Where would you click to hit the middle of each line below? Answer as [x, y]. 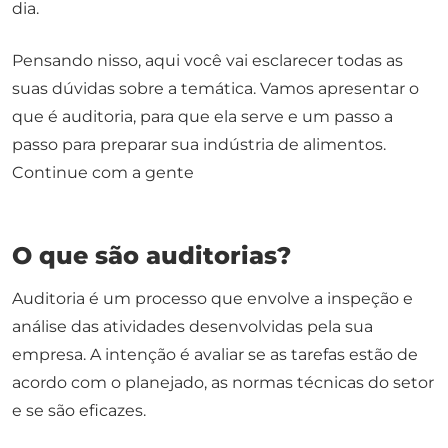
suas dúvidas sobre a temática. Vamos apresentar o [215, 88]
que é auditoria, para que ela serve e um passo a [202, 116]
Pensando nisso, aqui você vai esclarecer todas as [207, 60]
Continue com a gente [103, 172]
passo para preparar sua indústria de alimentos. [199, 144]
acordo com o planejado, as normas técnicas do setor [223, 382]
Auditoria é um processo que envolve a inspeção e [212, 298]
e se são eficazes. [79, 410]
